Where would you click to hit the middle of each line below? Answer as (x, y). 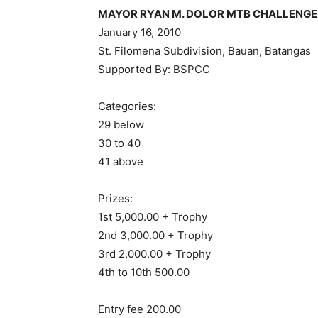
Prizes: (115, 198)
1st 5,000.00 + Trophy (153, 217)
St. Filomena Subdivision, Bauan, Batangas (204, 51)
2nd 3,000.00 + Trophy (155, 235)
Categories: (127, 106)
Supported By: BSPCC (154, 69)
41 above (121, 161)
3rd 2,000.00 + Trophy (154, 254)
